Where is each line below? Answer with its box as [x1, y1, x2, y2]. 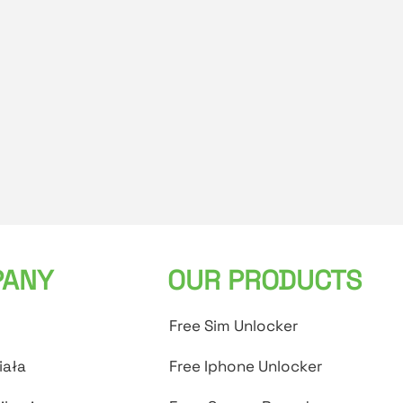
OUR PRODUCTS [167, 263, 363, 299]
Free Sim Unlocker [169, 316, 299, 336]
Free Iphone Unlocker [169, 356, 323, 377]
